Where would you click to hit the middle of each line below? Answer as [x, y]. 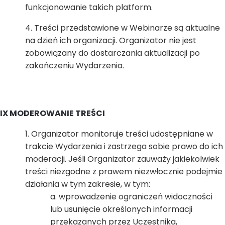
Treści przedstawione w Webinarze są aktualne [127, 28]
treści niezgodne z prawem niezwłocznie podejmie [124, 172]
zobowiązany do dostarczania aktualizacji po [113, 53]
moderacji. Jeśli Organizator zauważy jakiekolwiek [122, 159]
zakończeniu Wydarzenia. [76, 66]
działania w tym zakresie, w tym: [88, 184]
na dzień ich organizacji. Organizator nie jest [111, 40]
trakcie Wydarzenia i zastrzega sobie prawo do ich [124, 146]
